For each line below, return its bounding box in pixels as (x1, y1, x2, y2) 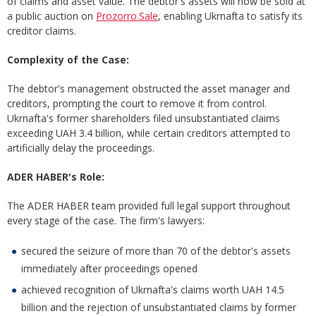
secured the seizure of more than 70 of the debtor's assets (21, 244, 291, 257)
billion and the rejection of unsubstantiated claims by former (21, 300, 296, 314)
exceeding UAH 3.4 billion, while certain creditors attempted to (7, 126, 291, 140)
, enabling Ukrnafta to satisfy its (158, 9, 303, 23)
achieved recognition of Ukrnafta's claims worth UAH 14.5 (21, 283, 284, 296)
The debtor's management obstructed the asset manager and (7, 82, 290, 95)
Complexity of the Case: (7, 53, 129, 66)
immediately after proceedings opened (21, 262, 197, 275)
